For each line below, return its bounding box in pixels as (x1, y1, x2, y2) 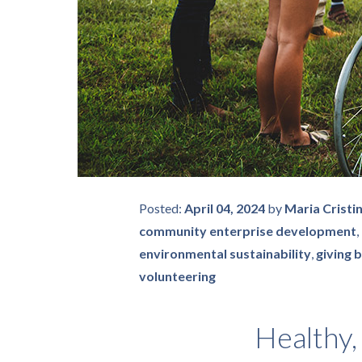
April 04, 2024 (184, 200, 265, 216)
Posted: (139, 200, 184, 216)
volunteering (139, 268, 216, 284)
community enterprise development (139, 223, 356, 238)
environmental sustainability (139, 246, 311, 261)
